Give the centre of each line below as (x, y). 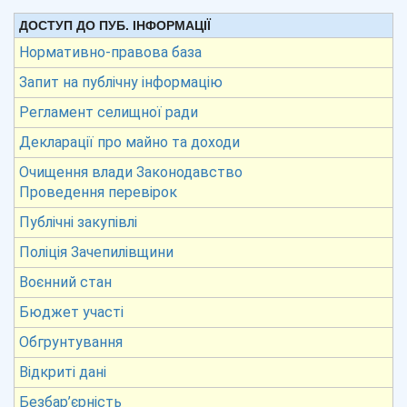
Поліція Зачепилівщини (96, 252)
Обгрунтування (71, 342)
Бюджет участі (71, 312)
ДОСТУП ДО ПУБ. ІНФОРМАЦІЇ (115, 25)
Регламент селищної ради (109, 112)
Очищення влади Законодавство (131, 172)
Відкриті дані (63, 372)
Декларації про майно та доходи (129, 142)
